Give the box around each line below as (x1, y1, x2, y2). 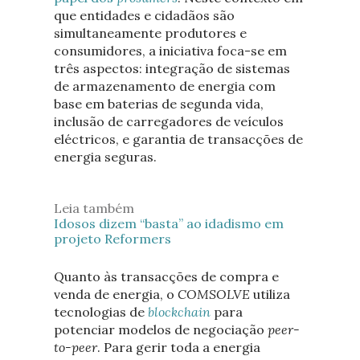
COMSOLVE (177, 285, 253, 302)
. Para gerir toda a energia (96, 338, 260, 355)
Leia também (53, 200, 134, 217)
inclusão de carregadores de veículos (53, 112, 284, 129)
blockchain (147, 303, 211, 320)
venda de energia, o (53, 285, 178, 302)
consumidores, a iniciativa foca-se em (53, 42, 287, 59)
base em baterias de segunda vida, (53, 95, 264, 112)
